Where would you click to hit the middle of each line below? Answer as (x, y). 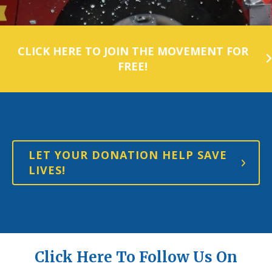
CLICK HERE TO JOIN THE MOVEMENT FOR (133, 51)
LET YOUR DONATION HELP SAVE (128, 155)
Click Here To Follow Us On (136, 257)
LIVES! (47, 170)
